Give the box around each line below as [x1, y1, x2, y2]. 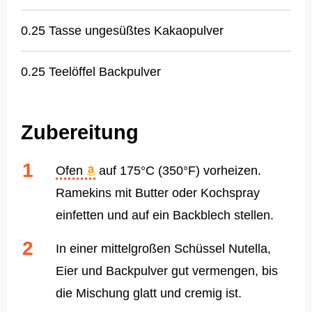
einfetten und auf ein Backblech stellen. [56, 208, 274, 223]
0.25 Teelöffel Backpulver [21, 65, 161, 79]
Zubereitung [21, 121, 139, 144]
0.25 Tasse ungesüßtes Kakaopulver [21, 24, 224, 38]
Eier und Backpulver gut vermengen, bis [56, 264, 278, 279]
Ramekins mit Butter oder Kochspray [56, 186, 260, 201]
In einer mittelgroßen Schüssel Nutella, [56, 242, 271, 256]
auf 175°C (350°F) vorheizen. [95, 164, 261, 178]
